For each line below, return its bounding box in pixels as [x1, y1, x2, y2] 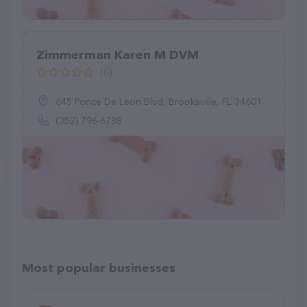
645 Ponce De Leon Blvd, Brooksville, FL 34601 [56, 95, 262, 108]
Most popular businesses [22, 260, 175, 275]
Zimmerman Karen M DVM [36, 47, 199, 62]
